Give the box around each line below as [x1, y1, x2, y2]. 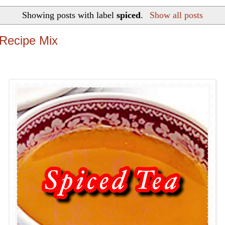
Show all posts [149, 10, 203, 20]
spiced [117, 10, 141, 20]
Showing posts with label [22, 10, 117, 20]
